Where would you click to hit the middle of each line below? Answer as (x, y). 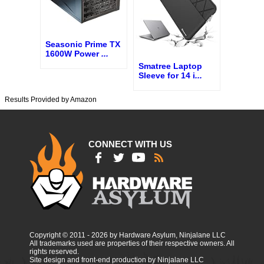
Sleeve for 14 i (167, 76)
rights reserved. (54, 252)
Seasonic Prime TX (83, 44)
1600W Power (73, 54)
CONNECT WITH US (130, 144)
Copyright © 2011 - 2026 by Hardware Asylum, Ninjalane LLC (128, 235)
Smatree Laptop (170, 66)
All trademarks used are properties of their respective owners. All (132, 244)
